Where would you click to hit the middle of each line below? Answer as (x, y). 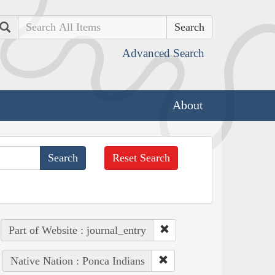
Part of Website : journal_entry (77, 230)
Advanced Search (163, 53)
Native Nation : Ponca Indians (77, 261)
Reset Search (141, 157)
